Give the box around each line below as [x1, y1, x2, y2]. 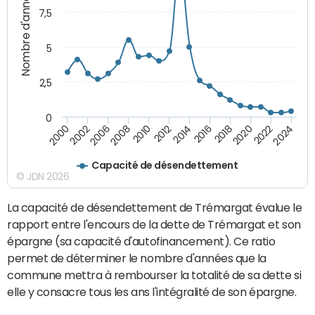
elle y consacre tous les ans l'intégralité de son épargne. [7, 285, 297, 297]
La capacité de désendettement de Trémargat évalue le [7, 201, 302, 213]
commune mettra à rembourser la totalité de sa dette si [7, 269, 302, 281]
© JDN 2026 [16, 171, 70, 181]
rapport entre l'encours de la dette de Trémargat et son [7, 218, 301, 230]
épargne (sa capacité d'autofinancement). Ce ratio [7, 235, 276, 247]
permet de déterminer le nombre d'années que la [7, 252, 266, 264]
